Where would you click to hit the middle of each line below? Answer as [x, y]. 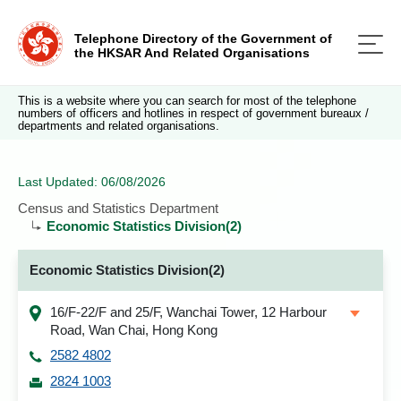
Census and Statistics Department [118, 208]
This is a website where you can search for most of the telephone [187, 101]
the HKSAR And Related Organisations [192, 53]
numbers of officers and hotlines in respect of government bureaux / [193, 113]
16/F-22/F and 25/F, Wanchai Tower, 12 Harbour [188, 312]
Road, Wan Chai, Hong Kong [134, 330]
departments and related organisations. [119, 126]
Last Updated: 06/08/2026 [92, 182]
